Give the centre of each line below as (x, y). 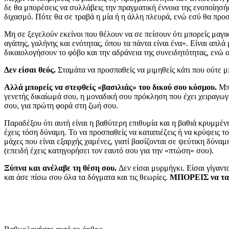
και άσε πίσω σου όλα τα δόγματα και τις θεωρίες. (87, 177)
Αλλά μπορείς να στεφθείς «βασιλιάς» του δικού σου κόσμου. (110, 87)
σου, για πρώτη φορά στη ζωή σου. (61, 106)
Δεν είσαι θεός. (31, 70)
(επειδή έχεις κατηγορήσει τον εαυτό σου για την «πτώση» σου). (109, 151)
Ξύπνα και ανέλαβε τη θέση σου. (61, 168)
